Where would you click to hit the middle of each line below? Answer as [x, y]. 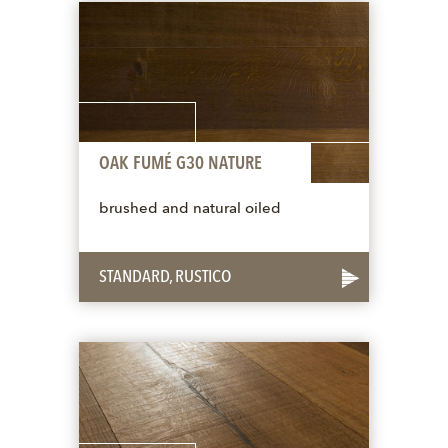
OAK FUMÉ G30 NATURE [180, 164]
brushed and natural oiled [190, 210]
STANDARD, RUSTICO [165, 277]
